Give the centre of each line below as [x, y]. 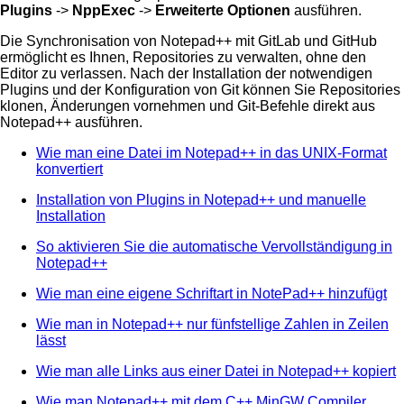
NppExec [104, 10]
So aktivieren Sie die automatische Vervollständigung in [214, 246]
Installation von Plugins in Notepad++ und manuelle [201, 199]
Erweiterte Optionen [223, 10]
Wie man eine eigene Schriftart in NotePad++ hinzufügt [211, 293]
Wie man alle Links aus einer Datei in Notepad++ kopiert [216, 371]
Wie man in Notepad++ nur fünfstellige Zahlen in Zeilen [212, 324]
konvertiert [69, 169]
